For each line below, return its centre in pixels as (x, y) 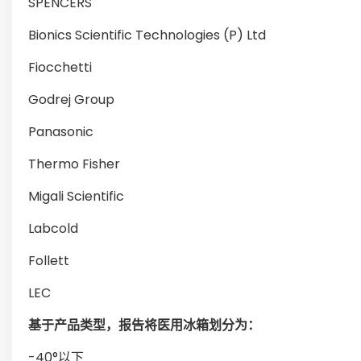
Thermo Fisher (74, 164)
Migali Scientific (76, 196)
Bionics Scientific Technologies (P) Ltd (147, 35)
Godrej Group (71, 100)
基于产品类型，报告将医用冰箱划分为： (144, 325)
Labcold (53, 228)
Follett (49, 261)
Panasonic (61, 132)
